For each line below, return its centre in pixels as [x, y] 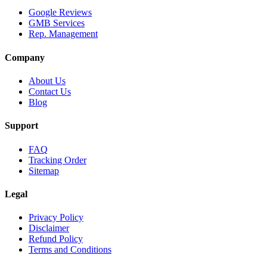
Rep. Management [63, 34]
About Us [47, 81]
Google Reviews [60, 13]
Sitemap [44, 170]
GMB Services [57, 23]
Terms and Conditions [70, 250]
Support [21, 126]
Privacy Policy [56, 218]
